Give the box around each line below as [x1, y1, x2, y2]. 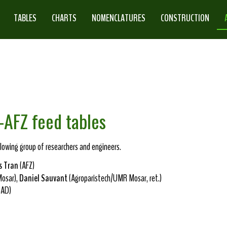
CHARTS [52, 11, 77, 25]
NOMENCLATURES [92, 11, 146, 25]
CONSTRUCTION [161, 11, 210, 25]
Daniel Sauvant [19, 171, 67, 185]
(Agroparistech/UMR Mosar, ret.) [67, 171, 162, 185]
